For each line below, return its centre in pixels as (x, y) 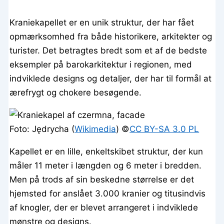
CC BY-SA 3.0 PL (164, 129)
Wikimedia (95, 129)
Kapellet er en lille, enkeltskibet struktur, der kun (106, 152)
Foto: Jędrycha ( (42, 129)
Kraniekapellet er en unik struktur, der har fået (102, 23)
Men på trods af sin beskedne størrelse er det (102, 180)
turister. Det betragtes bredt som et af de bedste (108, 51)
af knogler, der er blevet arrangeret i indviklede (104, 208)
